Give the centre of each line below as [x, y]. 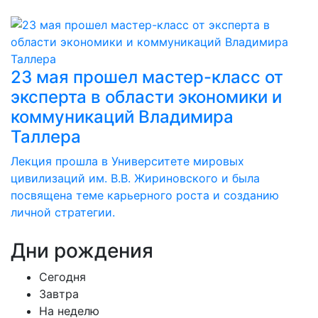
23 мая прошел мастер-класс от [147, 77]
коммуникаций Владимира [122, 117]
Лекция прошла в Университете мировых [127, 161]
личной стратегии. [63, 212]
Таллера [46, 137]
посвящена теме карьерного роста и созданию [145, 195]
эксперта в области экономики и [146, 97]
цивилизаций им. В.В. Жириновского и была [135, 178]
